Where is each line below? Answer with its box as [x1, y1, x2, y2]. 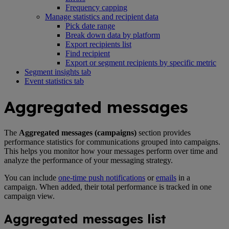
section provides [136, 128, 191, 137]
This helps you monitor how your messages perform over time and [4, 146, 218, 155]
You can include [4, 173, 58, 182]
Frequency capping [65, 3, 127, 12]
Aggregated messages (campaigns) [19, 128, 136, 137]
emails [156, 173, 176, 182]
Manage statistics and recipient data [45, 12, 158, 21]
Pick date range [65, 21, 115, 30]
